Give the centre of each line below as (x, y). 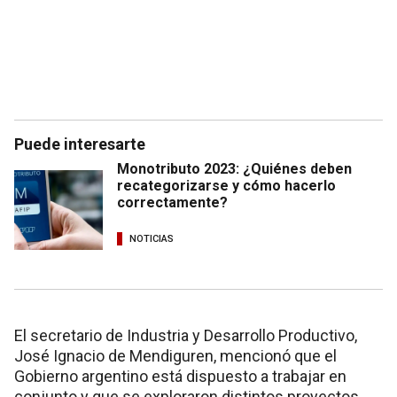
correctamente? (172, 202)
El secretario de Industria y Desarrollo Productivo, (186, 335)
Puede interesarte (80, 144)
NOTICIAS (152, 239)
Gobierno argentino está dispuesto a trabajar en (180, 376)
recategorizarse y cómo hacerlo (226, 185)
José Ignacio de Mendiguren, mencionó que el (175, 355)
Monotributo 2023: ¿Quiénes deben (234, 168)
